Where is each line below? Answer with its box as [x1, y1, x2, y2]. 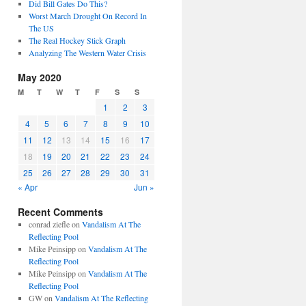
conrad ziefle [28, 219, 70, 229]
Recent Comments [18, 205, 103, 219]
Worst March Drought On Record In [28, 10, 147, 21]
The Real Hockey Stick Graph [28, 35, 126, 46]
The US [28, 23, 54, 33]
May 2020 [18, 70, 61, 84]
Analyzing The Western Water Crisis [28, 47, 146, 58]
